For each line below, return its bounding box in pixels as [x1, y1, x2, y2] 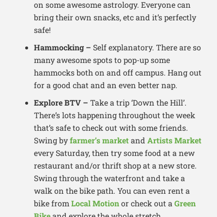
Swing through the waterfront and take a [34, 173, 185, 184]
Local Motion [71, 198, 119, 209]
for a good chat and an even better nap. [34, 80, 177, 91]
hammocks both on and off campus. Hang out [34, 67, 201, 78]
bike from [34, 198, 71, 209]
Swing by [34, 135, 70, 146]
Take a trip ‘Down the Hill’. [90, 97, 186, 108]
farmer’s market [70, 135, 129, 146]
